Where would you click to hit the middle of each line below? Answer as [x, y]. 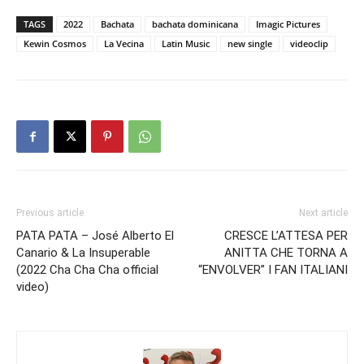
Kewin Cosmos [55, 44]
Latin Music [186, 44]
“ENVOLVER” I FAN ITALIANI [273, 270]
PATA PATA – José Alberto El [95, 236]
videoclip [309, 44]
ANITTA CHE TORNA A [286, 253]
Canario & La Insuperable [83, 253]
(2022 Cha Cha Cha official [87, 270]
